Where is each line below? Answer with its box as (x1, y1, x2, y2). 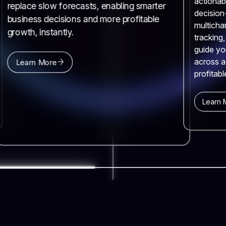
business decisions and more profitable (7, 13, 159, 25)
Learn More (16, 57, 58, 67)
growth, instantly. (7, 26, 74, 37)
